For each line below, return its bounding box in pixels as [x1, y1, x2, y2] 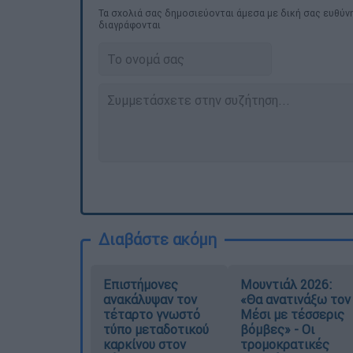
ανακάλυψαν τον [103, 291, 197, 307]
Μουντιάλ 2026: [240, 276, 332, 292]
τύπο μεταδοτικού [103, 321, 209, 337]
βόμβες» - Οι [240, 321, 314, 337]
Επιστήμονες [103, 276, 178, 292]
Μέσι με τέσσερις [240, 306, 344, 322]
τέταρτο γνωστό [103, 306, 200, 322]
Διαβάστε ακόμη [98, 229, 217, 249]
